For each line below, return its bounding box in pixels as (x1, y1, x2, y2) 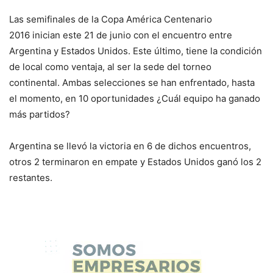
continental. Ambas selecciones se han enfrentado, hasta (9, 77, 255, 89)
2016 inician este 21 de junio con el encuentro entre (9, 29, 232, 41)
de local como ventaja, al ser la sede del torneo (9, 61, 211, 73)
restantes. (9, 172, 52, 184)
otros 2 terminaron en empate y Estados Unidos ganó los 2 (9, 156, 261, 168)
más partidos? (9, 108, 70, 121)
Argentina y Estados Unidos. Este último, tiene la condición (9, 45, 262, 57)
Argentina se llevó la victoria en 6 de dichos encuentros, (9, 140, 251, 152)
